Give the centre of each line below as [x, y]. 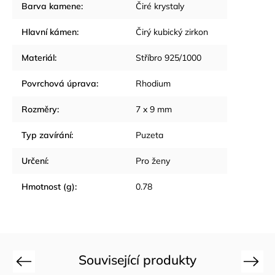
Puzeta [149, 135]
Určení [34, 161]
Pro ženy [153, 161]
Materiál [38, 58]
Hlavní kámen [49, 32]
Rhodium [153, 83]
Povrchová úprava [59, 83]
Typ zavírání [46, 135]
